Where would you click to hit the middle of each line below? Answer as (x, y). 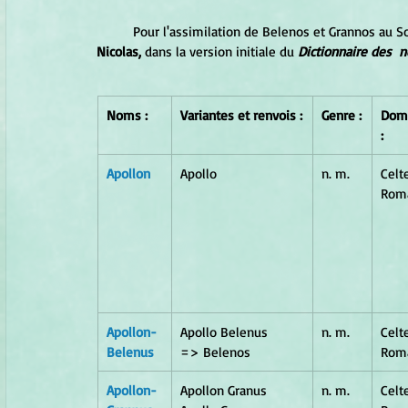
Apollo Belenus (235, 331)
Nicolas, (119, 51)
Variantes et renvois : (241, 115)
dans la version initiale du (219, 51)
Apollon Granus (225, 390)
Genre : (342, 115)
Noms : (127, 115)
